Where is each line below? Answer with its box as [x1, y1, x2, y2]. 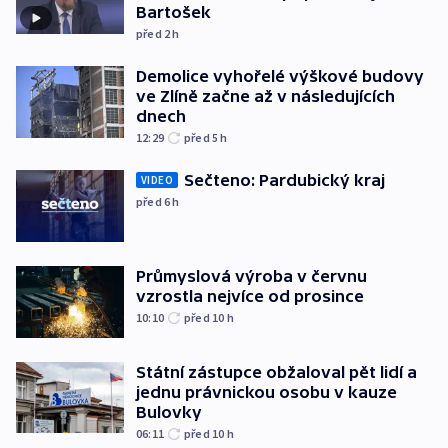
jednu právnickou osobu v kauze [136, 382, 397, 401]
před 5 [184, 130, 221, 146]
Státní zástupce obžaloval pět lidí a [136, 362, 417, 381]
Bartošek [136, 3, 211, 22]
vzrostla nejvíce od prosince [136, 286, 364, 305]
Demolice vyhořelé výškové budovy [136, 67, 424, 86]
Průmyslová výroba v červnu [136, 266, 367, 285]
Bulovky [136, 402, 202, 421]
